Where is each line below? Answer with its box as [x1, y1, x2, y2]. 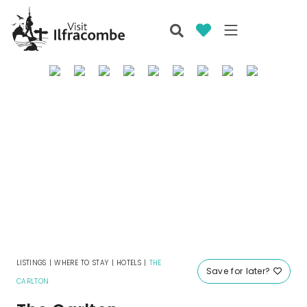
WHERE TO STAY [54, 258, 109, 269]
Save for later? [206, 265, 273, 278]
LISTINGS [16, 258, 47, 269]
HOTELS [116, 258, 141, 269]
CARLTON [16, 276, 49, 287]
